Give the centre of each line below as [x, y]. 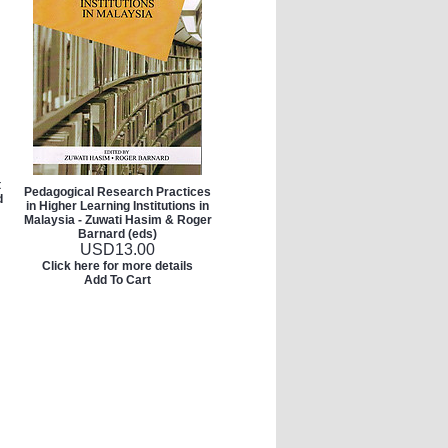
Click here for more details [117, 266]
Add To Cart [117, 280]
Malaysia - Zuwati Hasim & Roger [117, 220]
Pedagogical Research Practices [117, 192]
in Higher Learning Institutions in [117, 206]
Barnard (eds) [117, 234]
